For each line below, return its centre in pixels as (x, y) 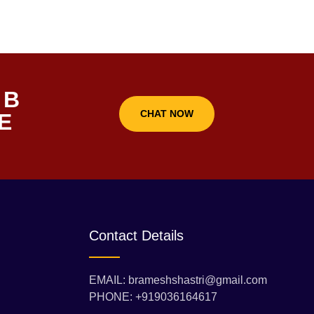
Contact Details (136, 236)
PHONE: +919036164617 (153, 297)
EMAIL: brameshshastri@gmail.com (178, 280)
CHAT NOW (166, 114)
